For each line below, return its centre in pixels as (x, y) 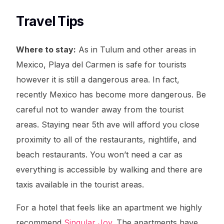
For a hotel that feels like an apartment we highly (109, 208)
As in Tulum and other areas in (136, 50)
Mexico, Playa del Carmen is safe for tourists (101, 65)
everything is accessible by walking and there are (109, 170)
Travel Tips (50, 21)
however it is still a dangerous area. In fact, (98, 80)
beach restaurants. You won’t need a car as (99, 155)
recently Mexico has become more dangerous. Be (111, 95)
